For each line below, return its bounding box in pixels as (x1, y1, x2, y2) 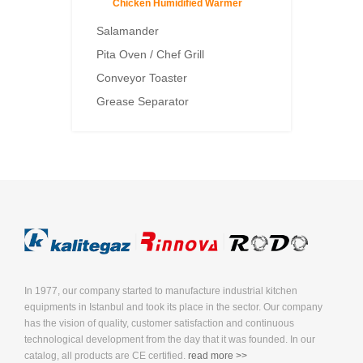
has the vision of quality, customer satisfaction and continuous (24, 318, 294, 330)
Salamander (96, 24, 159, 38)
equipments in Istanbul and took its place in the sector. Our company (24, 301, 322, 314)
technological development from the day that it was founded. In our (24, 334, 315, 346)
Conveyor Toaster (96, 71, 187, 85)
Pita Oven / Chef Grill (96, 48, 204, 62)
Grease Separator (96, 95, 189, 109)
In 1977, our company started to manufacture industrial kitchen (24, 285, 297, 297)
